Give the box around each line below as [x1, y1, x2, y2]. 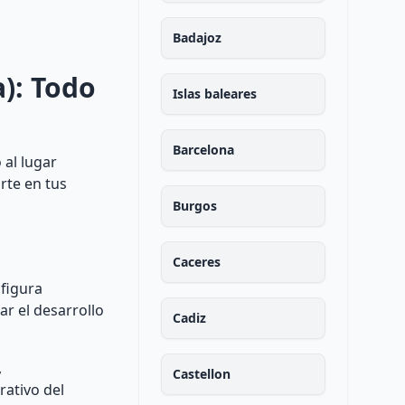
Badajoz [172, 29, 221, 46]
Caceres [172, 253, 221, 270]
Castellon [172, 365, 231, 382]
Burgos [172, 197, 217, 214]
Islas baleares [172, 85, 257, 102]
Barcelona [172, 141, 234, 158]
